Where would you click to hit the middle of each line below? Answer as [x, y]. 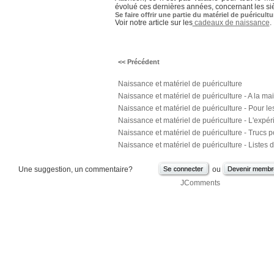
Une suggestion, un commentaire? [75, 169]
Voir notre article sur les [154, 23]
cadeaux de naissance [231, 23]
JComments [200, 183]
